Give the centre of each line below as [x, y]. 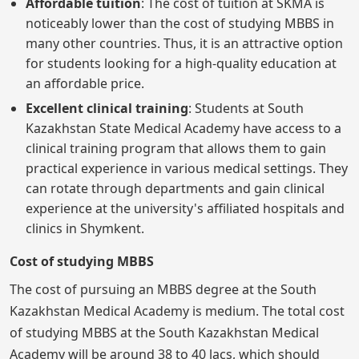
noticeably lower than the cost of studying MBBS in [180, 23]
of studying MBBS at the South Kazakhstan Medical [164, 332]
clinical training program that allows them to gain [176, 148]
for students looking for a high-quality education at [181, 63]
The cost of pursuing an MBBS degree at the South [163, 289]
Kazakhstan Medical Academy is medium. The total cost [177, 311]
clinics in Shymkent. [85, 228]
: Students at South [246, 108]
